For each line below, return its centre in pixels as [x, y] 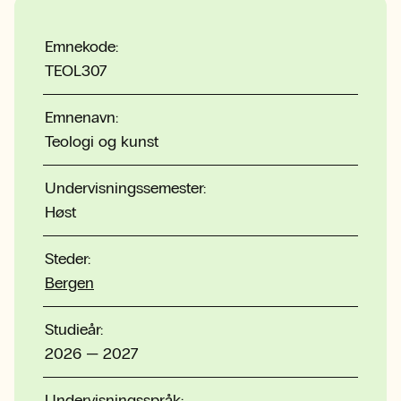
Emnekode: [81, 46]
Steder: [68, 258]
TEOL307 [76, 70]
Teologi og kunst [102, 141]
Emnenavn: [81, 117]
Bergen [69, 282]
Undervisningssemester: [125, 188]
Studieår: [74, 329]
